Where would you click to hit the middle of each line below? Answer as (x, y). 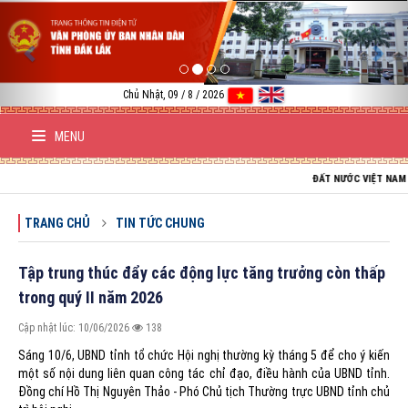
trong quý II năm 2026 (91, 297)
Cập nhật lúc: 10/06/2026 (75, 327)
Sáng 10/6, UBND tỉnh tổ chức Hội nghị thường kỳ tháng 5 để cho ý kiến (204, 355)
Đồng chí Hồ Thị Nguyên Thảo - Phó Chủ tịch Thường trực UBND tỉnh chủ (204, 391)
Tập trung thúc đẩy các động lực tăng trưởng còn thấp (202, 272)
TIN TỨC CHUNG (160, 223)
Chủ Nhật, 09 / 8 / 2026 (173, 95)
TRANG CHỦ (57, 223)
